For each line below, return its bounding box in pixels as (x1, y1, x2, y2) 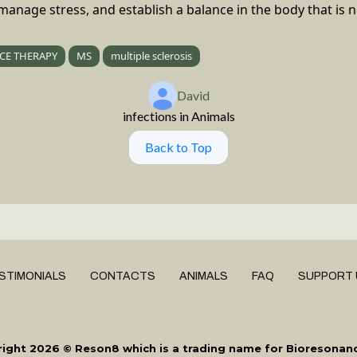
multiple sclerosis (111, 48, 192, 63)
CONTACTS (90, 269, 155, 282)
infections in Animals (122, 108, 235, 124)
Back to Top (145, 139, 212, 155)
